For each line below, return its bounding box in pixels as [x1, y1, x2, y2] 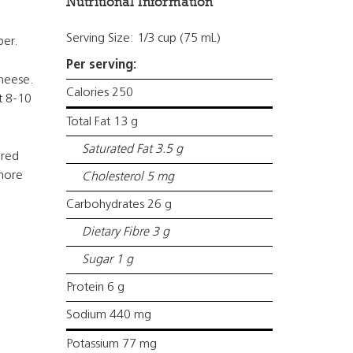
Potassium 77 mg [65, 338, 157, 351]
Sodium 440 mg [65, 309, 151, 321]
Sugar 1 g [81, 254, 133, 266]
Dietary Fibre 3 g [81, 226, 169, 239]
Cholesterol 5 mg [81, 171, 174, 184]
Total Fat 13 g [65, 116, 138, 128]
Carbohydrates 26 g [65, 199, 172, 211]
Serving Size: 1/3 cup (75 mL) [65, 32, 221, 45]
